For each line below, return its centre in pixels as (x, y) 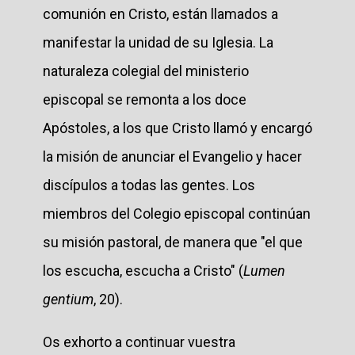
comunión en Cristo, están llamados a (160, 13)
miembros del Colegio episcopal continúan (177, 213)
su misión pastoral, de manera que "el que (173, 242)
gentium (68, 299)
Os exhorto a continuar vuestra (139, 342)
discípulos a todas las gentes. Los (149, 185)
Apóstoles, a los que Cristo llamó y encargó (177, 128)
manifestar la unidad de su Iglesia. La (158, 42)
